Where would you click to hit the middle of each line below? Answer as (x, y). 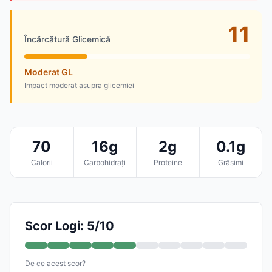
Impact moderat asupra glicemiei (79, 85)
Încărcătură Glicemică (67, 39)
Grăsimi (230, 162)
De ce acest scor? (55, 263)
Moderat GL (49, 72)
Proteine (168, 162)
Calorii (42, 162)
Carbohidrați (105, 162)
